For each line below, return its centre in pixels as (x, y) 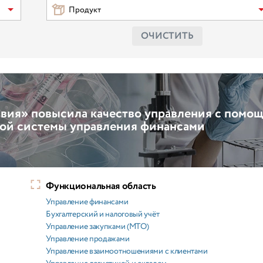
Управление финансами (87, 202)
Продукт (85, 10)
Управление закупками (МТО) (97, 227)
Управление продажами (88, 239)
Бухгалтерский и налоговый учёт (103, 214)
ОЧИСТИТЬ (168, 36)
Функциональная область (101, 186)
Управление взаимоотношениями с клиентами (127, 251)
